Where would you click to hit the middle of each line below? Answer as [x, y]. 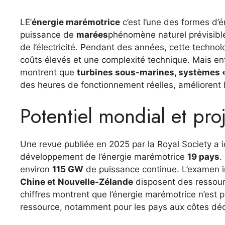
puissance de [48, 34]
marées [92, 34]
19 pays [203, 157]
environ [36, 169]
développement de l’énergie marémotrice [104, 157]
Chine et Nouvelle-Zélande [77, 182]
